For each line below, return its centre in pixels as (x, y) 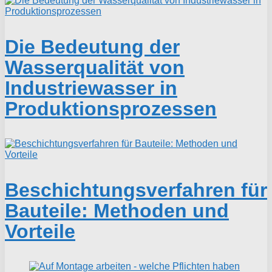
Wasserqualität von (95, 68)
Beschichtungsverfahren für (136, 190)
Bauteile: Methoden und (117, 211)
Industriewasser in (91, 88)
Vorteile (40, 232)
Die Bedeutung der (92, 47)
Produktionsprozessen (111, 109)
